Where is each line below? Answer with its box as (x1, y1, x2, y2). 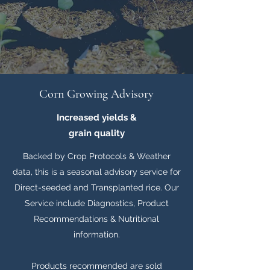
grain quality (68, 128, 125, 139)
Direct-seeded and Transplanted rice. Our (14, 183, 179, 192)
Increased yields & (56, 112, 137, 123)
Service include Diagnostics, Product (24, 198, 169, 208)
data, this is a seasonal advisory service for (12, 167, 181, 177)
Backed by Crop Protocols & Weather (22, 151, 171, 161)
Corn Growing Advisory (39, 87, 154, 101)
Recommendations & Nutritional (34, 214, 159, 224)
